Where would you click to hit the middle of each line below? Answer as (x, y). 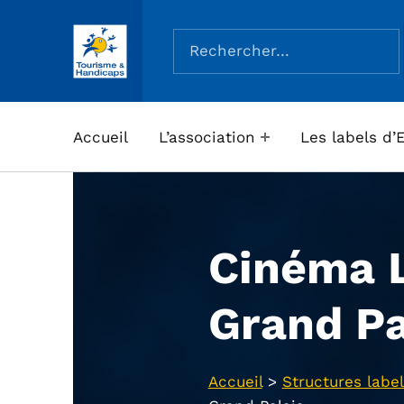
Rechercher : (220, 28)
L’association (207, 137)
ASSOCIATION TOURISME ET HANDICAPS (123, 54)
